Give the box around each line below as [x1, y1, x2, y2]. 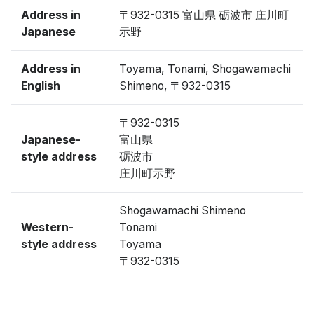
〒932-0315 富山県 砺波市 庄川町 [119, 8, 289, 22]
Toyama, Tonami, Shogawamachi [119, 62, 291, 76]
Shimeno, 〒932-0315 [119, 79, 231, 93]
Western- [21, 221, 74, 234]
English [21, 79, 60, 93]
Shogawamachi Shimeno [119, 204, 246, 217]
